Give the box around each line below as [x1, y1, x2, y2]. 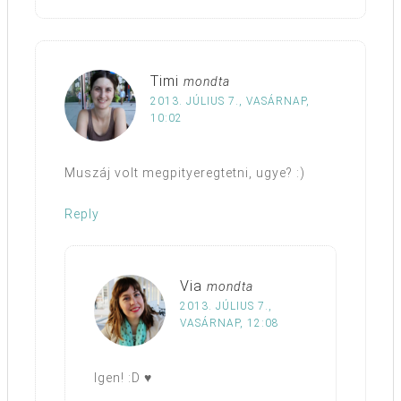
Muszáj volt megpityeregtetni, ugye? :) [64, 166, 305, 181]
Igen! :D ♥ [94, 371, 152, 386]
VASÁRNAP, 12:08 [180, 317, 279, 330]
